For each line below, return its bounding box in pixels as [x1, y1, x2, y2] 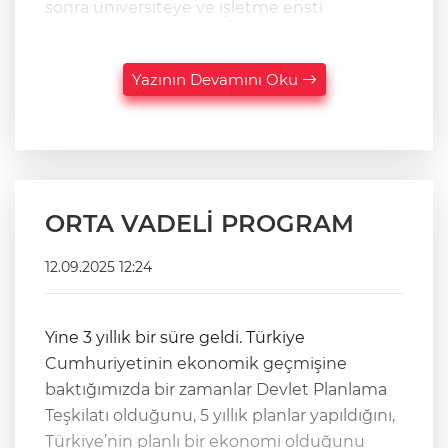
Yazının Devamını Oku [131, 70, 302, 90]
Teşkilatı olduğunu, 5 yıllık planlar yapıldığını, [45, 406, 395, 426]
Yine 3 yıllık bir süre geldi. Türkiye [45, 328, 305, 348]
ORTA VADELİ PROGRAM [45, 209, 354, 239]
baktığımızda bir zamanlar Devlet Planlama [45, 380, 387, 400]
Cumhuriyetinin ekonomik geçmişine [45, 354, 347, 374]
